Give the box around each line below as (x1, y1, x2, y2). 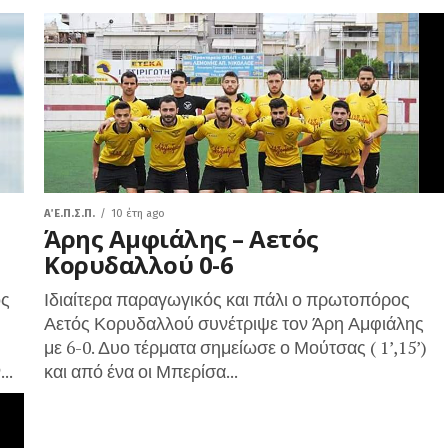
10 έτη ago (111, 207, 165, 220)
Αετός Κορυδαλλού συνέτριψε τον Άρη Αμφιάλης (44, 312, 424, 335)
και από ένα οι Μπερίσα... (44, 360, 238, 383)
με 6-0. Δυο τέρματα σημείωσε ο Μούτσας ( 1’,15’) (44, 336, 427, 359)
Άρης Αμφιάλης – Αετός (44, 222, 319, 255)
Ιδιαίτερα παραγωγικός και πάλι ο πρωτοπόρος (44, 288, 414, 311)
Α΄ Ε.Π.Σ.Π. (44, 207, 95, 220)
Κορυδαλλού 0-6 (44, 248, 234, 281)
